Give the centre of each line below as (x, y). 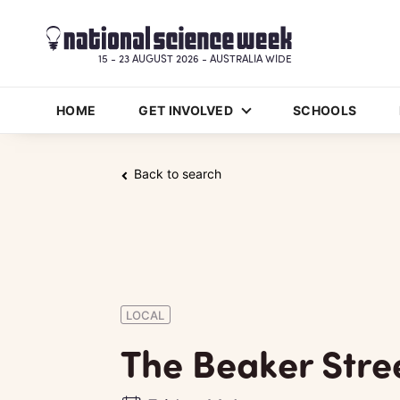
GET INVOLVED (186, 110)
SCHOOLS (325, 110)
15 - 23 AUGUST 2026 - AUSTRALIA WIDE (195, 59)
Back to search (177, 174)
